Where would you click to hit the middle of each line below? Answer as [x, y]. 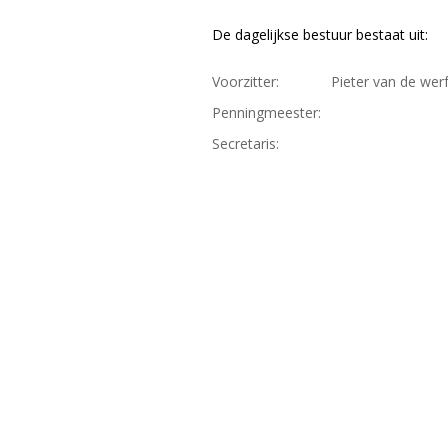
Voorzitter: [249, 81]
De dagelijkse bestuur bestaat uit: [320, 34]
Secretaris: [251, 143]
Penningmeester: [266, 112]
